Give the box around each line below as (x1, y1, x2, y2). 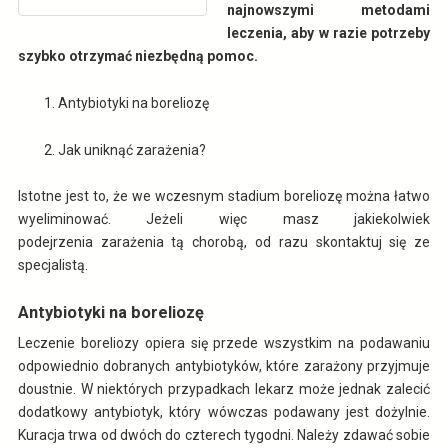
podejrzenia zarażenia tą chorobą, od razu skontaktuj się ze (17, 234, 431, 251)
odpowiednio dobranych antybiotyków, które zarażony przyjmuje (17, 358, 431, 375)
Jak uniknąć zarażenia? (57, 141, 206, 158)
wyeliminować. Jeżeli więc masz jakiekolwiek (17, 211, 431, 228)
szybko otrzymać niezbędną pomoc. (17, 48, 258, 64)
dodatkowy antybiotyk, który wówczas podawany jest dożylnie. (17, 404, 431, 421)
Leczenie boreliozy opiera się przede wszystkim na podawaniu (17, 335, 431, 352)
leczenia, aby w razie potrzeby (227, 25, 431, 41)
